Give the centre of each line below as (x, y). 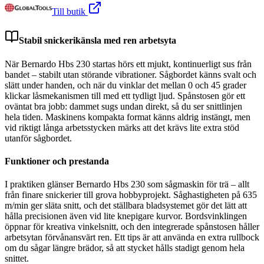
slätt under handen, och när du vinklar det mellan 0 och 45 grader (126, 85)
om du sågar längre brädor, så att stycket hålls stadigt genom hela (125, 248)
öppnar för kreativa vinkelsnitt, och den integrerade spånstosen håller (132, 227)
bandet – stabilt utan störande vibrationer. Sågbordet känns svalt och (131, 74)
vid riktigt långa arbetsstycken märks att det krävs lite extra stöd (122, 127)
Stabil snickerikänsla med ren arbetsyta (98, 41)
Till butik (70, 11)
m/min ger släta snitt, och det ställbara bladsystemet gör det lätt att (126, 206)
